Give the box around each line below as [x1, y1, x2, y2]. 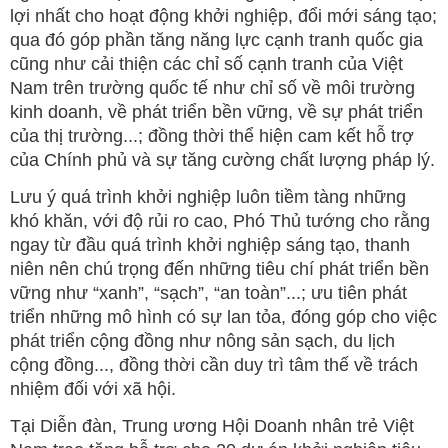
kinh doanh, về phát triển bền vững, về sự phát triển [10, 102, 423, 123]
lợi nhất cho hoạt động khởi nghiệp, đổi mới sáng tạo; [10, 6, 437, 27]
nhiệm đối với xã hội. [10, 379, 181, 400]
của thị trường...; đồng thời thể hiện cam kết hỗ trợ [10, 126, 414, 147]
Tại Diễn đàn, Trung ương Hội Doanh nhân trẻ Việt [10, 416, 414, 437]
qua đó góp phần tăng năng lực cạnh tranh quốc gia [10, 30, 423, 51]
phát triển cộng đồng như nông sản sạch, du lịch [10, 331, 395, 352]
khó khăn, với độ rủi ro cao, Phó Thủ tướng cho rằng [10, 211, 430, 232]
